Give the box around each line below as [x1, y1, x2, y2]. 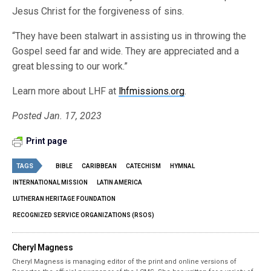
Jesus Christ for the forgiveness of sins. [12, 5, 187, 18]
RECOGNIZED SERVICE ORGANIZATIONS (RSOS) [13, 212, 154, 219]
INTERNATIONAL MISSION [13, 179, 88, 186]
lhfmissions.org [119, 85, 185, 97]
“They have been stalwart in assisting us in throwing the [12, 30, 247, 42]
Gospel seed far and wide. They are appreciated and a [12, 45, 240, 57]
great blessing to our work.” [12, 60, 128, 73]
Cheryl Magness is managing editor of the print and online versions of [12, 258, 237, 266]
